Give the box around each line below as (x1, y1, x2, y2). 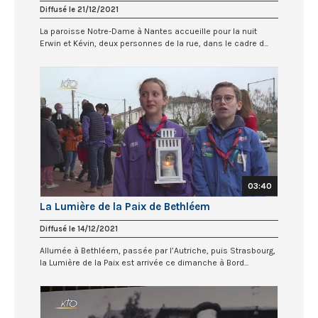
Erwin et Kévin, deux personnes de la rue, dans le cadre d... (40, 38, 268, 48)
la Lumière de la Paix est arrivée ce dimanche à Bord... (40, 258, 248, 268)
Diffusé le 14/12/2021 (40, 224, 118, 234)
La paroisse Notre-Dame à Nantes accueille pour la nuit (40, 26, 257, 36)
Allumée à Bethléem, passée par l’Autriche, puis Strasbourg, (40, 246, 275, 256)
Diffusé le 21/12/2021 (40, 4, 119, 14)
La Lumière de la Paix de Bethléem (40, 200, 210, 214)
